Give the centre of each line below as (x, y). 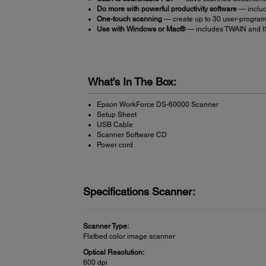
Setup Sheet (116, 114)
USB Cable (115, 124)
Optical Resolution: (114, 252)
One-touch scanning (129, 19)
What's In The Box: (132, 81)
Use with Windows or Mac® (141, 29)
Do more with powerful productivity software (167, 9)
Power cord (115, 145)
